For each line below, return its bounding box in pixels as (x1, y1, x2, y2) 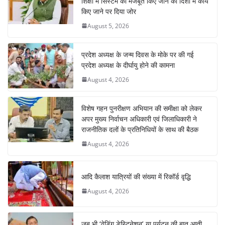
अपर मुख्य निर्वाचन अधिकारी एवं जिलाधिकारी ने (81, 114, 197, 124)
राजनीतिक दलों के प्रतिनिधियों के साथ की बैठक (81, 124, 198, 134)
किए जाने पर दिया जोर (81, 6, 136, 16)
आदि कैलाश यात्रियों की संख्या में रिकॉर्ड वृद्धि (81, 171, 191, 181)
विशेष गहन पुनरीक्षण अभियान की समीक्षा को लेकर (81, 103, 202, 113)
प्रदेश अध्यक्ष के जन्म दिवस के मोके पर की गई (81, 49, 194, 59)
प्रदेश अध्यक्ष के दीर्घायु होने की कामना (81, 60, 175, 70)
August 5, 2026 (87, 21, 129, 30)
